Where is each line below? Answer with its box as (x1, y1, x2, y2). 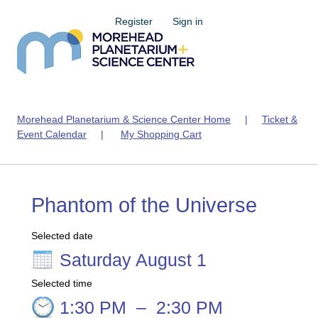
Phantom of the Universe (31, 194, 257, 216)
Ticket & (262, 114, 297, 125)
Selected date (31, 230, 93, 241)
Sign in (172, 16, 203, 27)
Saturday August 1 (60, 250, 207, 270)
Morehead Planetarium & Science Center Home (17, 114, 231, 125)
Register (115, 16, 153, 27)
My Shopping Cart (121, 128, 202, 140)
